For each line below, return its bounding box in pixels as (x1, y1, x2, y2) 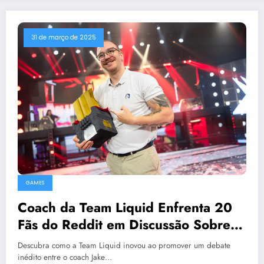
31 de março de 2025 (31, 32, 96, 42)
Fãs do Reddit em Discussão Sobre (18, 214, 230, 234)
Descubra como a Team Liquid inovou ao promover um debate (18, 239, 230, 251)
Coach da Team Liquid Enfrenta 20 (18, 197, 232, 217)
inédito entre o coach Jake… (18, 251, 112, 263)
